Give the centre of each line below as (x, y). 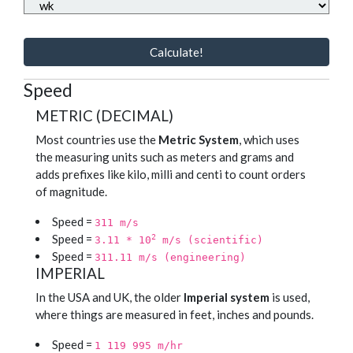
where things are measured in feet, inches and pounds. (175, 315)
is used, (290, 297)
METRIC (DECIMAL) (104, 116)
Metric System (199, 140)
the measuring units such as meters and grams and (165, 157)
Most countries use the (97, 140)
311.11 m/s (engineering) (170, 258)
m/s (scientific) (210, 240)
